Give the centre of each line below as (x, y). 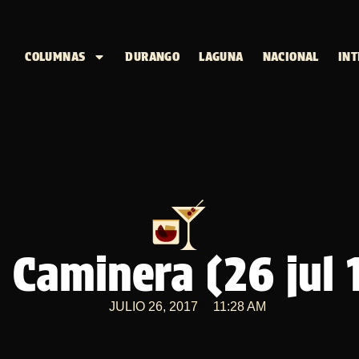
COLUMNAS (55, 56)
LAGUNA (221, 56)
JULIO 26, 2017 (153, 307)
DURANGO (153, 56)
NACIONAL (290, 56)
